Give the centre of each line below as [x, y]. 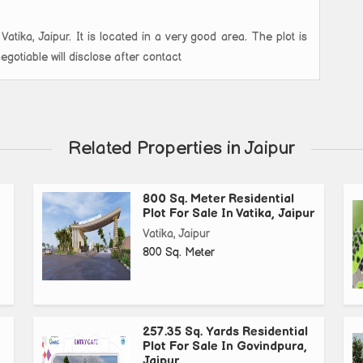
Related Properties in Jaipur [181, 149]
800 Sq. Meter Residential [218, 199]
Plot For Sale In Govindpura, [225, 347]
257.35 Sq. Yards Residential [225, 332]
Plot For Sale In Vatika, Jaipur [228, 214]
